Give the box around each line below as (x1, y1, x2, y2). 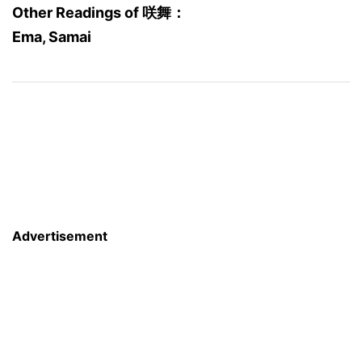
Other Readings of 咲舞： (12, 4, 186, 21)
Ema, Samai (12, 28, 91, 45)
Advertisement (12, 228, 107, 244)
